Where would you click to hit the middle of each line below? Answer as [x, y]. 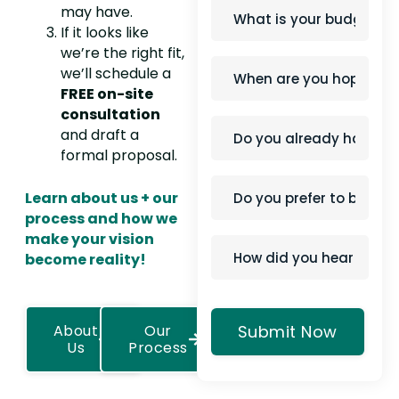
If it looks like [104, 33]
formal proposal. [118, 156]
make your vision [89, 240]
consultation [110, 115]
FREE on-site [106, 94]
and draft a [99, 135]
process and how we [101, 219]
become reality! [85, 260]
